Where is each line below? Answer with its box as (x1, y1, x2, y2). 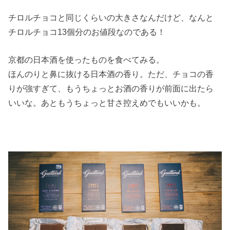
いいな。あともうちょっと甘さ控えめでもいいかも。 (8, 98, 206, 108)
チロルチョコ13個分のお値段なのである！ (8, 27, 166, 36)
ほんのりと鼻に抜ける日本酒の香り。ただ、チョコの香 (8, 69, 214, 79)
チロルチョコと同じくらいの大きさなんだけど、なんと (8, 12, 214, 22)
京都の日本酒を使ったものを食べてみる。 (8, 55, 165, 65)
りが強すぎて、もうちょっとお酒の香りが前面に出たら (8, 84, 214, 93)
